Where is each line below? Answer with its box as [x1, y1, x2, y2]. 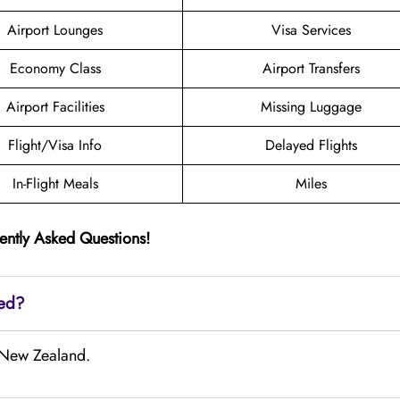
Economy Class [9, 57, 101, 79]
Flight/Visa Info [8, 134, 102, 155]
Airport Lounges [7, 19, 103, 40]
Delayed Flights [264, 134, 357, 155]
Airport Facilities [5, 96, 104, 117]
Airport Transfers [262, 57, 360, 79]
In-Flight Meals [12, 172, 98, 194]
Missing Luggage [260, 96, 362, 117]
